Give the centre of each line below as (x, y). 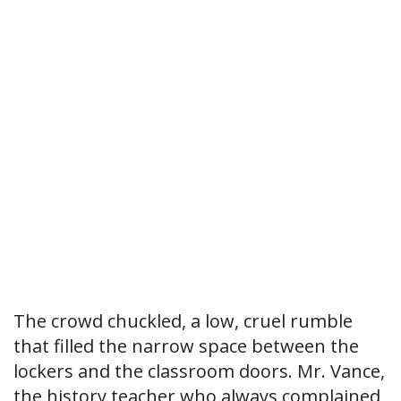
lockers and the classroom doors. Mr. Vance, (199, 371)
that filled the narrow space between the (186, 346)
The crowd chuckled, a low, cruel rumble (183, 321)
